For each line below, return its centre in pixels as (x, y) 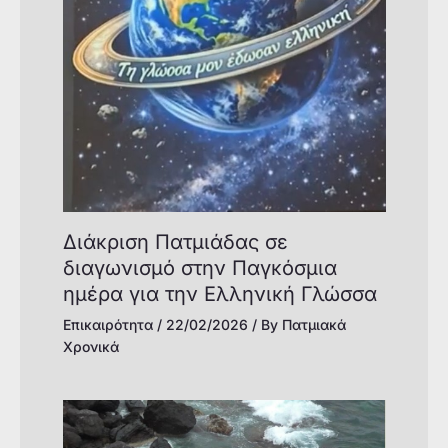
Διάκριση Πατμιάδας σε (175, 241)
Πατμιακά (313, 324)
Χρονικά (90, 346)
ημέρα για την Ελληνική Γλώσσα (219, 293)
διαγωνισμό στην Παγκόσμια (199, 267)
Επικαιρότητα (107, 324)
